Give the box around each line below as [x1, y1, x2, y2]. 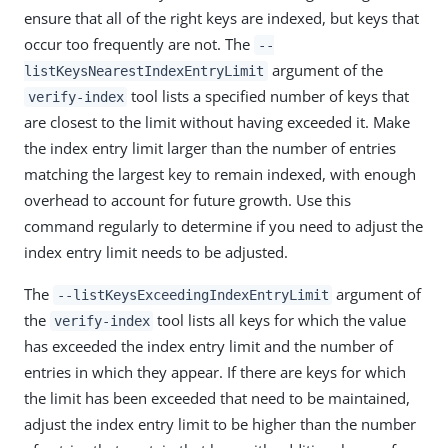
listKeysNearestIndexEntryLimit [24, 63, 264, 79]
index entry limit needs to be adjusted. [24, 242, 288, 262]
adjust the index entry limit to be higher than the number [24, 414, 416, 434]
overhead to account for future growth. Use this [24, 190, 351, 210]
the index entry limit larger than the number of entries [24, 138, 396, 158]
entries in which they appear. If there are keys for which [24, 362, 406, 382]
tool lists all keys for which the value [153, 310, 407, 330]
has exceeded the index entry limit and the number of [24, 336, 393, 356]
